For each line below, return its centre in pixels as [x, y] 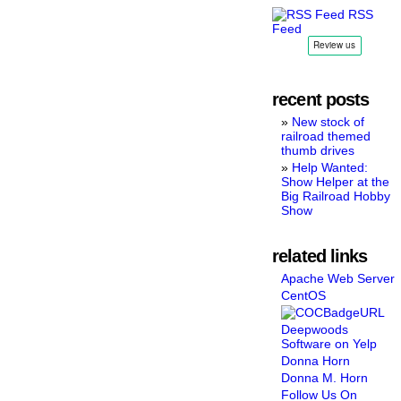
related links [320, 256]
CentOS [304, 295]
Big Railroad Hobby [336, 196]
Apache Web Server [338, 278]
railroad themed [326, 136]
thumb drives [318, 150]
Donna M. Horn [325, 377]
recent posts [321, 99]
